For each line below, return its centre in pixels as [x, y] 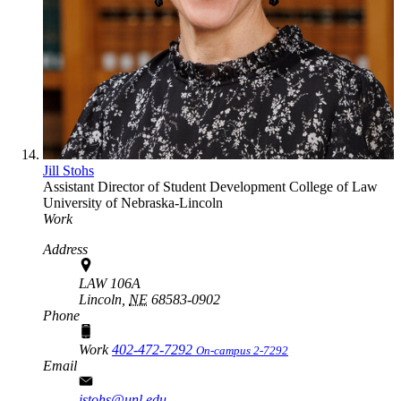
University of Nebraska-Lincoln [133, 202]
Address [65, 249]
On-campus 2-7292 [242, 350]
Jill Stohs [68, 170]
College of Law [333, 186]
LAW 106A [110, 283]
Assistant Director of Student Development [166, 186]
